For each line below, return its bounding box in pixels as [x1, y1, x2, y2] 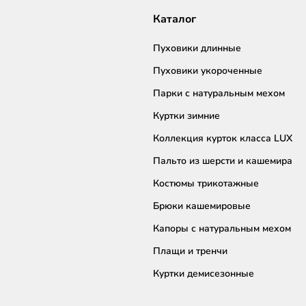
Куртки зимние [153, 109, 220, 123]
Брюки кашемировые [153, 199, 251, 213]
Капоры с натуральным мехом [153, 222, 291, 236]
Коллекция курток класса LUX [153, 132, 292, 145]
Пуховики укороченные [153, 64, 262, 78]
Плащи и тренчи [153, 245, 227, 258]
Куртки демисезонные [153, 267, 254, 281]
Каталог [153, 12, 196, 27]
